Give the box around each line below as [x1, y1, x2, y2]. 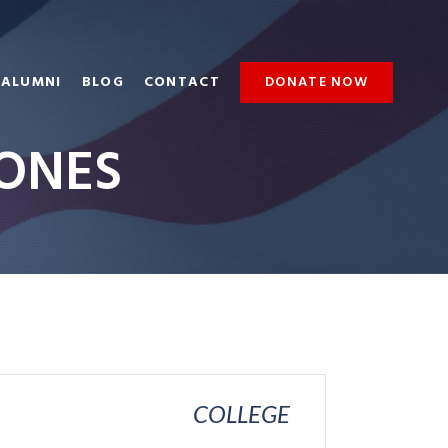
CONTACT [143, 71, 220, 94]
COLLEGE [193, 399, 290, 429]
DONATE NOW [265, 71, 368, 94]
